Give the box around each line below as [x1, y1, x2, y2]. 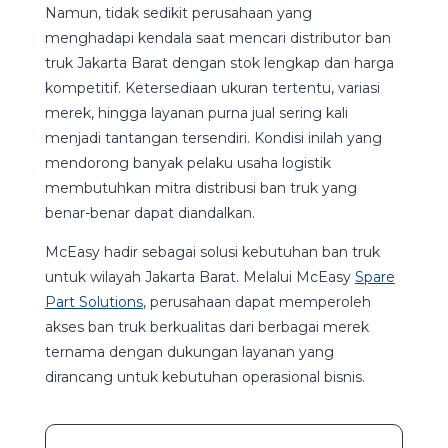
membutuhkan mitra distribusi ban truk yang [44, 178, 357, 197]
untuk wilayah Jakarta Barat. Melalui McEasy [44, 267, 355, 286]
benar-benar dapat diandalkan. [44, 203, 255, 222]
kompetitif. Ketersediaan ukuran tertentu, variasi [44, 78, 380, 97]
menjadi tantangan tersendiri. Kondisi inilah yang [44, 128, 382, 147]
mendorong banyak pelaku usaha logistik [44, 153, 331, 172]
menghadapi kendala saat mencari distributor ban [44, 28, 391, 47]
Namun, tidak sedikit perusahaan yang [44, 3, 312, 22]
